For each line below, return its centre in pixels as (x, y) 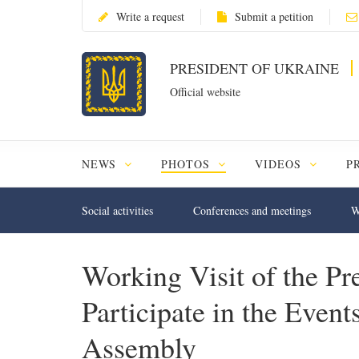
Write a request (150, 16)
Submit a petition (274, 16)
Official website (205, 92)
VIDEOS (280, 164)
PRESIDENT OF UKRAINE (256, 68)
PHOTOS (187, 164)
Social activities (117, 210)
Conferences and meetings (252, 210)
